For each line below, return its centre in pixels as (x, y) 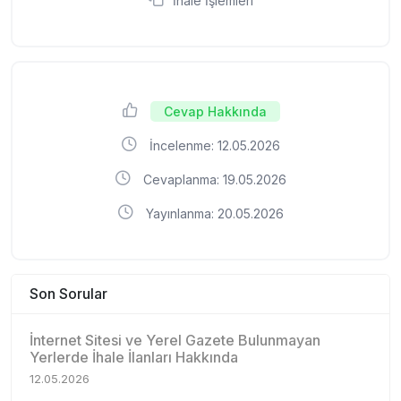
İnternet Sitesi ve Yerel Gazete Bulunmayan (175, 340)
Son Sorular (68, 294)
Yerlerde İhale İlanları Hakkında (134, 357)
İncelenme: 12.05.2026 (213, 145)
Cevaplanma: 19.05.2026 (213, 179)
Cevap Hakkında (215, 111)
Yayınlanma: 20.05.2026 (213, 213)
